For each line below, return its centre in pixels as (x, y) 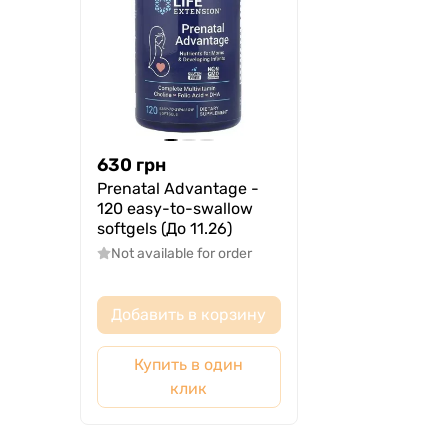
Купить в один (189, 365)
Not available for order (181, 254)
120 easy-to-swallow (175, 209)
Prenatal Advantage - (178, 189)
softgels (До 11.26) (164, 229)
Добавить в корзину (189, 315)
